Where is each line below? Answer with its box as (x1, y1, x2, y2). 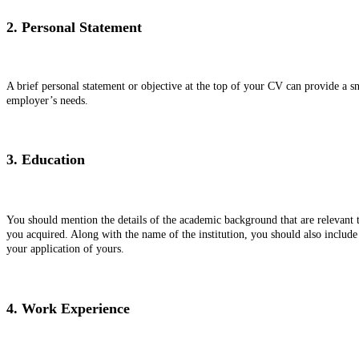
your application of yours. (6, 243, 124, 256)
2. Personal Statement (6, 19, 146, 36)
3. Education (6, 151, 89, 168)
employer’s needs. (6, 94, 88, 107)
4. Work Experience (6, 300, 130, 317)
